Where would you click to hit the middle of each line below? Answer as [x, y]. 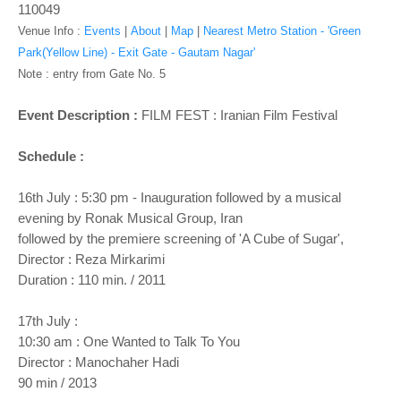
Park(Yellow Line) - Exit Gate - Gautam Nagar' [137, 52]
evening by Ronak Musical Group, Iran [132, 218]
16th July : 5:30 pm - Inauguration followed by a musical [179, 197]
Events [102, 31]
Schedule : [53, 156]
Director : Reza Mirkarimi [91, 259]
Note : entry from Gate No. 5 [92, 74]
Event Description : [80, 115]
